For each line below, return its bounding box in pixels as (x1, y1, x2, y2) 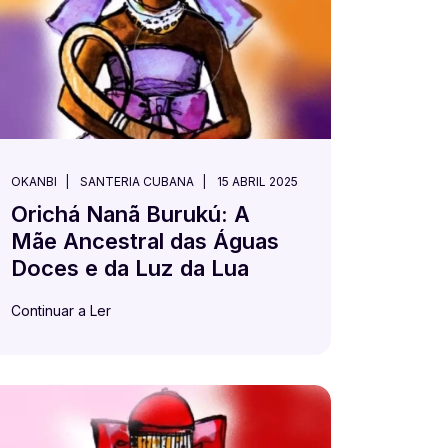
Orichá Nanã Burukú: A (11, 200, 250, 227)
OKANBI (11, 173, 57, 189)
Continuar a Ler (11, 301, 111, 319)
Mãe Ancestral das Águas (11, 227, 279, 254)
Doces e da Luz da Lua (11, 254, 249, 281)
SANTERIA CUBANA (80, 173, 194, 189)
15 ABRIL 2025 (217, 173, 298, 189)
